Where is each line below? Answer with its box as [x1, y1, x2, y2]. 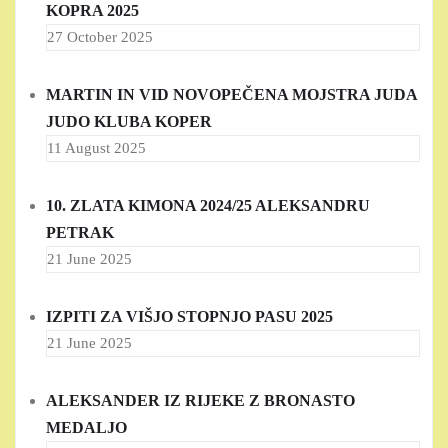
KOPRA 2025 [46, 2, 139, 20]
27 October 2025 [47, 29, 153, 46]
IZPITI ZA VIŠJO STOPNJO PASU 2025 [46, 308, 333, 326]
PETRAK [46, 224, 114, 242]
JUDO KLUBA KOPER [46, 113, 212, 131]
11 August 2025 [47, 140, 146, 157]
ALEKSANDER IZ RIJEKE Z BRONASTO [46, 392, 355, 410]
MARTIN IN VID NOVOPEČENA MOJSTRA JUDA [46, 86, 417, 104]
